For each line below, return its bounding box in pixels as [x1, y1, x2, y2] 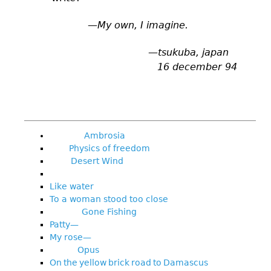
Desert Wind [50, 155, 123, 166]
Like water [50, 181, 94, 191]
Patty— [50, 219, 79, 229]
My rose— [50, 232, 91, 242]
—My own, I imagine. [51, 19, 190, 31]
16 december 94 [33, 60, 237, 73]
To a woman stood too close [50, 194, 168, 204]
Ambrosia [50, 130, 125, 140]
